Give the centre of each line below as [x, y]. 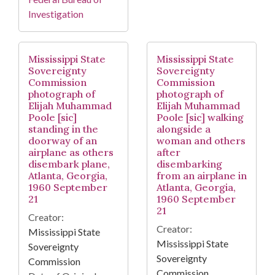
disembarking [189, 164]
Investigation [56, 14]
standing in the [63, 129]
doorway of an [63, 141]
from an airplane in [202, 176]
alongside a [184, 129]
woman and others [201, 141]
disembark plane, [69, 164]
